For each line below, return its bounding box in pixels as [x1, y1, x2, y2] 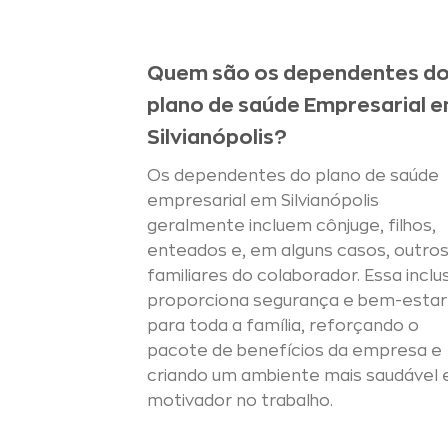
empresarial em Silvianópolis [147, 192, 379, 209]
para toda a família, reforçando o [147, 317, 419, 334]
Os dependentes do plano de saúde [147, 167, 439, 184]
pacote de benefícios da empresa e [147, 342, 442, 359]
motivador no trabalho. [147, 392, 333, 409]
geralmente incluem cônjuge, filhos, [147, 217, 436, 234]
